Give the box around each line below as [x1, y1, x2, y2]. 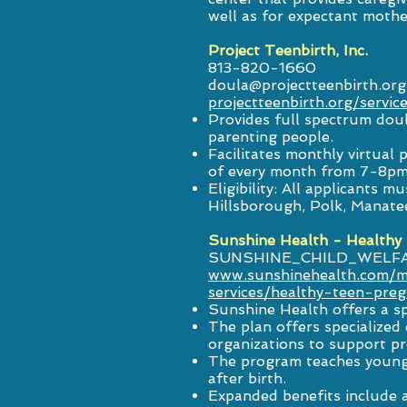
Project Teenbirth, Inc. [208, 42, 368, 59]
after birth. [208, 370, 286, 387]
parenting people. [208, 128, 333, 145]
